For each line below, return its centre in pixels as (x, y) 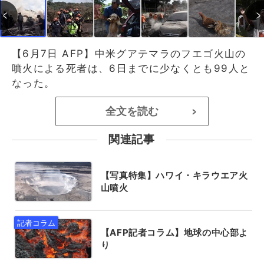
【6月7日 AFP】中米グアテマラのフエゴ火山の (129, 53)
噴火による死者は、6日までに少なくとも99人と (131, 68)
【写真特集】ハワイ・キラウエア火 (174, 175)
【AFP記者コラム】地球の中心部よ (174, 232)
